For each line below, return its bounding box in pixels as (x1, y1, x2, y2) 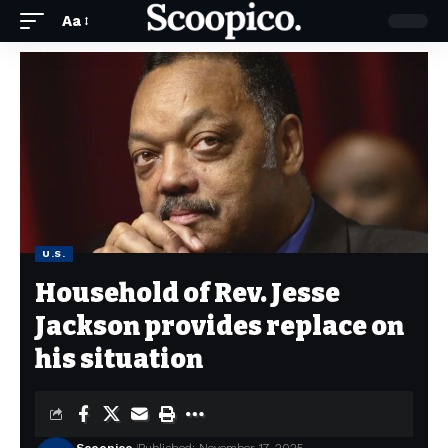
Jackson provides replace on (35, 311, 404, 343)
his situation (35, 344, 203, 376)
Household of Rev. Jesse (35, 278, 340, 310)
